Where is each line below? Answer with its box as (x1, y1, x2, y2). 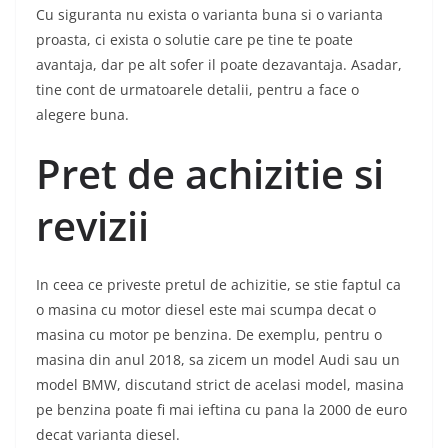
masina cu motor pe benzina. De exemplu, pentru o (36, 325, 382, 345)
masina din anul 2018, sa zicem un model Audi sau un (36, 350, 400, 370)
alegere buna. (36, 105, 129, 125)
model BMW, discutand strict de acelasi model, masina (36, 375, 404, 395)
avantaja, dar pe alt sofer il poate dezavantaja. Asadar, (36, 55, 402, 75)
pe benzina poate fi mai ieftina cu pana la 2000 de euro (36, 400, 407, 420)
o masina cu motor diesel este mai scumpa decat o (36, 300, 376, 320)
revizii (36, 198, 149, 254)
